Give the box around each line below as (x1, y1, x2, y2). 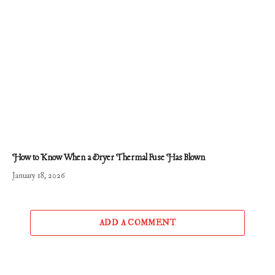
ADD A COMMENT (99, 218, 176, 228)
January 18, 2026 (12, 171, 65, 181)
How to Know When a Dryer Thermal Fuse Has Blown (12, 153, 205, 164)
